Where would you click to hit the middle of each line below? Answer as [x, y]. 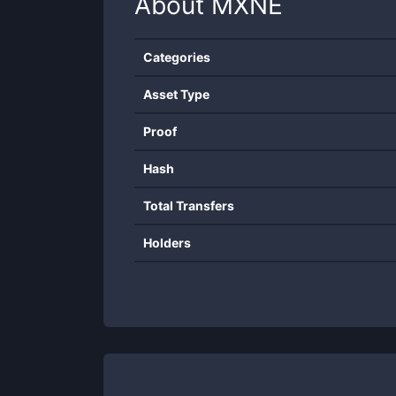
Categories [177, 57]
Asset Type [176, 94]
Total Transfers [189, 206]
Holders [167, 243]
